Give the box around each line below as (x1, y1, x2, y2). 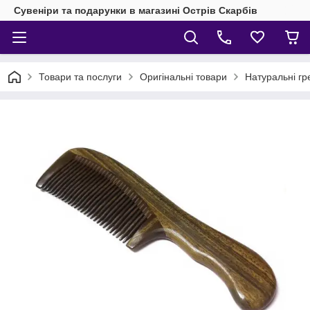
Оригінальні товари (140, 71, 227, 82)
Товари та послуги (39, 71, 122, 82)
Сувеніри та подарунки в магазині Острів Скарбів (14, 5, 257, 16)
